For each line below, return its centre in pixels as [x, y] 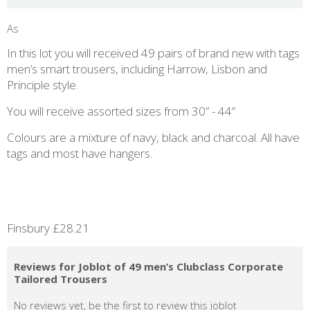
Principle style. [44, 85]
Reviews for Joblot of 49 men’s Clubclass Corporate [148, 266]
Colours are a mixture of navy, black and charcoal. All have [153, 137]
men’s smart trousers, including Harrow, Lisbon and [137, 69]
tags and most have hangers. [81, 153]
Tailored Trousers [61, 279]
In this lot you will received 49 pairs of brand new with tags [153, 53]
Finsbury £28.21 [48, 228]
